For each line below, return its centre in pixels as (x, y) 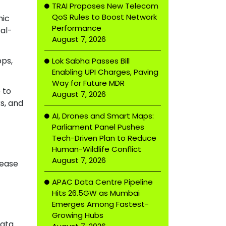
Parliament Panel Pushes (98, 127)
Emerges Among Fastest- (100, 204)
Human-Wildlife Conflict (97, 149)
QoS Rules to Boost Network (104, 17)
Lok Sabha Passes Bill (91, 61)
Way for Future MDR (88, 83)
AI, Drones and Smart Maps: (103, 116)
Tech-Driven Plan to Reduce (104, 138)
